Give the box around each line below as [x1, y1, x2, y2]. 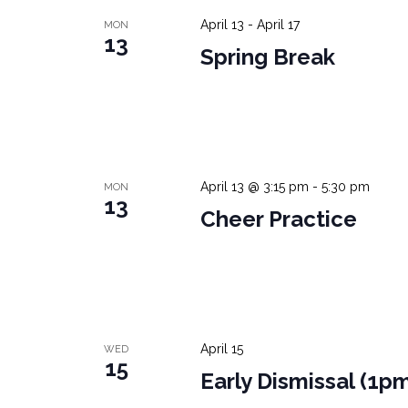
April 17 [256, 17, 300, 33]
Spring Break [199, 44, 335, 71]
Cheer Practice [199, 206, 357, 233]
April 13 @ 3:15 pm [199, 179, 309, 195]
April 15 [199, 342, 243, 357]
